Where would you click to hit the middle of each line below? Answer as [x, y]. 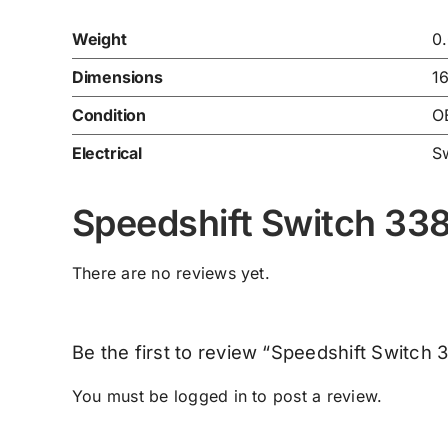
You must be [122, 396]
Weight [99, 39]
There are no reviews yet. [170, 273]
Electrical [106, 153]
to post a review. [315, 396]
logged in [210, 396]
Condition [108, 115]
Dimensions [117, 77]
